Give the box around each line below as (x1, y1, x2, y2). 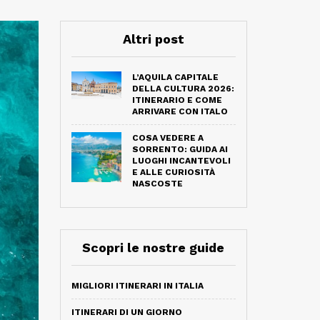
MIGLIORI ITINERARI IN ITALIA (71, 281, 204, 291)
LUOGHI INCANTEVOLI (131, 156, 231, 166)
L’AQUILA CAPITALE (131, 72, 219, 82)
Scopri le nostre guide (82, 240, 225, 255)
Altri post (122, 31, 184, 46)
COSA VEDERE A (131, 133, 204, 143)
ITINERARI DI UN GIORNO (71, 307, 182, 317)
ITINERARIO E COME (131, 95, 222, 105)
